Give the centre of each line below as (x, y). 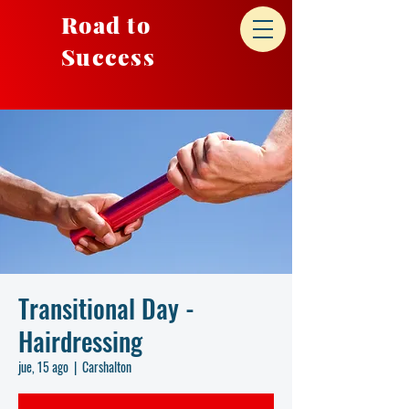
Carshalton (107, 367)
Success (108, 56)
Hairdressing (80, 341)
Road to (106, 24)
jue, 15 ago (43, 367)
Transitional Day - (106, 308)
